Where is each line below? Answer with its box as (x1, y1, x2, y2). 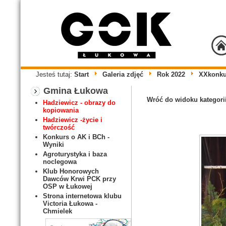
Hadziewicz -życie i (43, 116, 102, 124)
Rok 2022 (157, 71, 185, 78)
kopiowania (43, 106, 79, 114)
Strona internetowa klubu (43, 192, 122, 200)
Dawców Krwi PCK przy (43, 175, 116, 183)
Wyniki (43, 141, 64, 148)
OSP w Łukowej (43, 183, 92, 190)
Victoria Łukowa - (43, 200, 97, 207)
